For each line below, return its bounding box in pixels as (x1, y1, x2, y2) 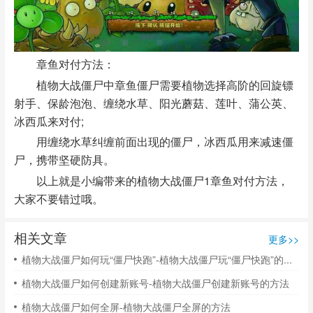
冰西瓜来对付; (13, 112, 84, 129)
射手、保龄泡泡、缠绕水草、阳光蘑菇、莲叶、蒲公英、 (13, 94, 293, 110)
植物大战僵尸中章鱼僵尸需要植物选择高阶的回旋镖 (13, 76, 293, 92)
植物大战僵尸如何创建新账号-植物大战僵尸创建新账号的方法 (21, 275, 289, 291)
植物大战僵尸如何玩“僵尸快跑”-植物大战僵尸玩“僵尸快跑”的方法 (283, 254, 292, 266)
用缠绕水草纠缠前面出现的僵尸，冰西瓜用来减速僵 (13, 133, 293, 150)
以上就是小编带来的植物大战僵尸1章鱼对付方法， (13, 172, 289, 188)
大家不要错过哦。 (13, 190, 103, 206)
